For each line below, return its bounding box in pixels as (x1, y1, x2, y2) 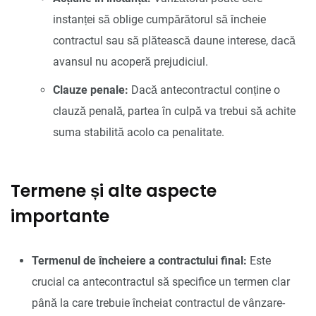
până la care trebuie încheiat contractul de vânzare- (32, 296, 285, 310)
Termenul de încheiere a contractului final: (32, 253, 247, 267)
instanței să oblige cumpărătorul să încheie (53, 12, 266, 26)
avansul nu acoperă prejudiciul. (53, 54, 208, 68)
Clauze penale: (53, 83, 128, 97)
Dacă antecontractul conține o (128, 83, 280, 97)
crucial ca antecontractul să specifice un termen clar (32, 274, 290, 288)
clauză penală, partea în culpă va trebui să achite (53, 104, 296, 118)
